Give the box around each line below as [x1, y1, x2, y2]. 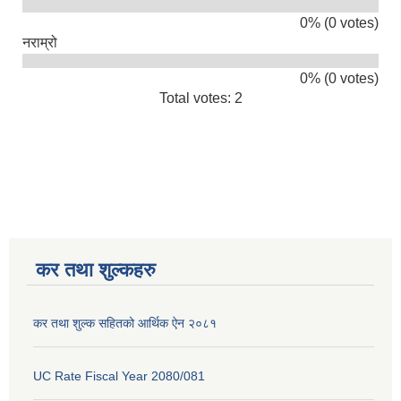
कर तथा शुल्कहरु [36, 259, 156, 282]
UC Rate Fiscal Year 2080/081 [33, 369, 205, 384]
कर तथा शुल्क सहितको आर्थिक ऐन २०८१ [33, 316, 217, 331]
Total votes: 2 [158, 90, 243, 107]
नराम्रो [22, 35, 57, 51]
